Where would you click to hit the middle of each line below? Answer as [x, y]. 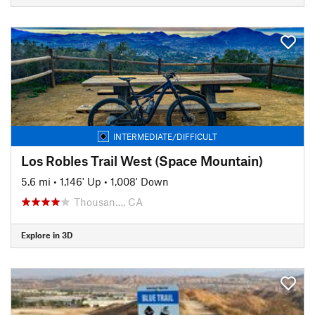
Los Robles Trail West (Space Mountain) [142, 160]
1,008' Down [140, 181]
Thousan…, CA [108, 201]
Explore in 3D [47, 235]
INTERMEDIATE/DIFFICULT [165, 136]
